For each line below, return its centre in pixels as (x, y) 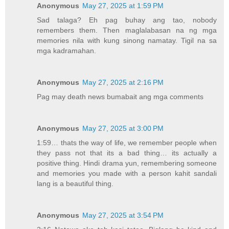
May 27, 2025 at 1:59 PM (123, 6)
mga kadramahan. (67, 51)
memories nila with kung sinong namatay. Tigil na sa (127, 41)
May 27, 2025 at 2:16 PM (123, 83)
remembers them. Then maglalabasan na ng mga (127, 30)
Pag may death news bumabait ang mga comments (120, 97)
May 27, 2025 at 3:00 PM (123, 129)
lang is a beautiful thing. (75, 184)
